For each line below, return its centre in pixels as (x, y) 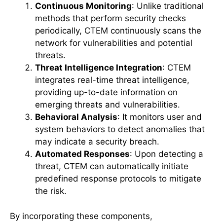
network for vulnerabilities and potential (114, 43)
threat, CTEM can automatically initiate (112, 166)
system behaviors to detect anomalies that (120, 129)
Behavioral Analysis (76, 117)
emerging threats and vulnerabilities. (108, 105)
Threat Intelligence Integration (99, 68)
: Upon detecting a (166, 154)
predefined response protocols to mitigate (118, 179)
